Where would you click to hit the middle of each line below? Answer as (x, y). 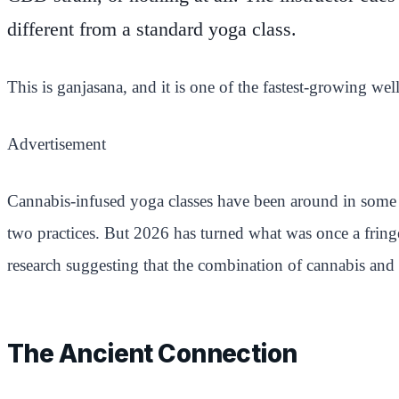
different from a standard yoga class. (152, 30)
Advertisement (57, 144)
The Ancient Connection (152, 354)
